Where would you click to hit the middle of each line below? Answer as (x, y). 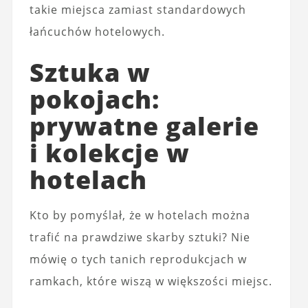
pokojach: (94, 99)
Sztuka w (90, 72)
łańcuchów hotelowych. (97, 31)
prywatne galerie (144, 126)
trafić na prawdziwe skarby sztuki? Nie (140, 237)
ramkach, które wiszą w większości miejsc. (151, 281)
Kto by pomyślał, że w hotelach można (140, 215)
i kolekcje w (109, 153)
